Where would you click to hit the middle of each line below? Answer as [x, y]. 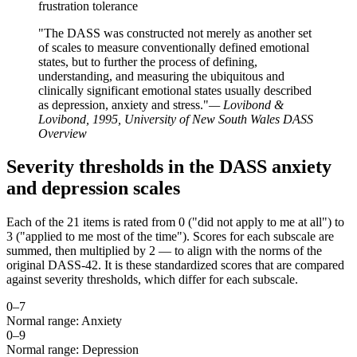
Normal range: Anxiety [64, 321]
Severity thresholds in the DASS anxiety [169, 167]
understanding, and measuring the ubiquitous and [161, 76]
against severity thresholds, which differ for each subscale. [152, 280]
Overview [63, 133]
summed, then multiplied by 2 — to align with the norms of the [164, 251]
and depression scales [93, 188]
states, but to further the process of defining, [148, 61]
